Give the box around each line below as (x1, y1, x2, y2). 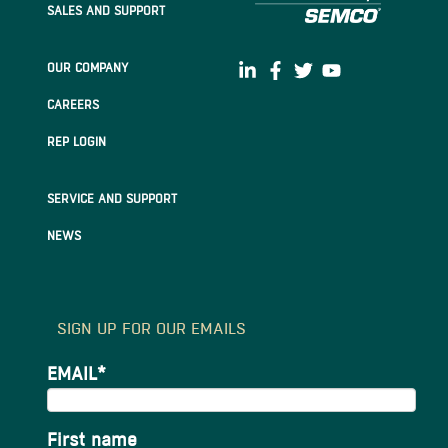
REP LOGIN (47, 134, 106, 150)
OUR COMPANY (47, 60, 128, 76)
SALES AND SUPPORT (47, 3, 165, 19)
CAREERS (47, 97, 99, 113)
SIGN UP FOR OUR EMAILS (57, 318, 246, 340)
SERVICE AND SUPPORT (47, 191, 177, 207)
